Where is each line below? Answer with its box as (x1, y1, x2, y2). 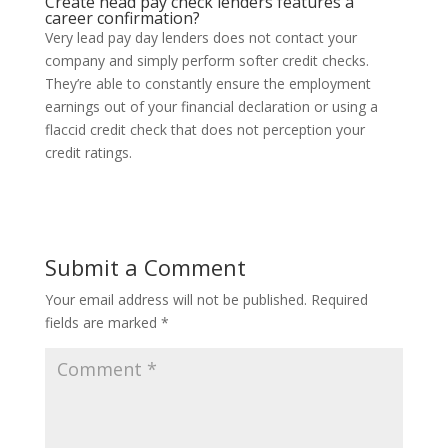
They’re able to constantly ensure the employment (44, 74, 371, 93)
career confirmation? (44, 7, 200, 29)
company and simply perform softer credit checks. (44, 51, 369, 70)
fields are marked (44, 313, 161, 332)
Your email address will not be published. (44, 290, 307, 309)
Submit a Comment (44, 252, 246, 282)
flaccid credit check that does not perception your (44, 120, 365, 139)
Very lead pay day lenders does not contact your (44, 28, 357, 47)
